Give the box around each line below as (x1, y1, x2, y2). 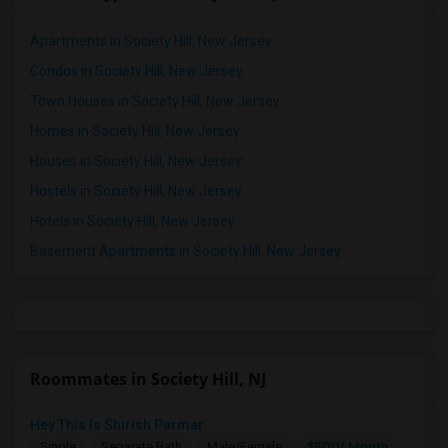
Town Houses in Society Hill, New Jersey (30, 93, 280, 109)
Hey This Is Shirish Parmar (30, 417, 204, 433)
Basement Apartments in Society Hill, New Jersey (30, 243, 341, 259)
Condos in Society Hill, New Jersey (30, 63, 243, 79)
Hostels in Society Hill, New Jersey (30, 183, 242, 199)
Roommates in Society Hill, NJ (30, 368, 266, 390)
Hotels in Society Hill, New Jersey (30, 213, 235, 229)
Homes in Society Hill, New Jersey (30, 123, 240, 139)
